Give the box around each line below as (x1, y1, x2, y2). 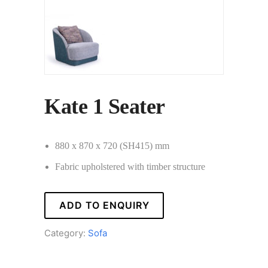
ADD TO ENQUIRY (59, 199, 150, 211)
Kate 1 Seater (44, 95, 165, 118)
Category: (44, 227, 88, 239)
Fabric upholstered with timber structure (55, 162, 206, 172)
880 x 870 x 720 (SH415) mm (55, 141, 170, 151)
